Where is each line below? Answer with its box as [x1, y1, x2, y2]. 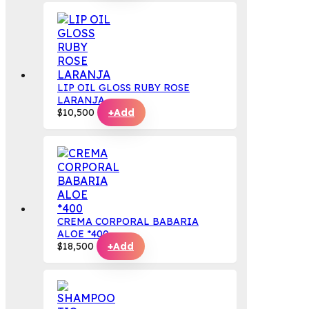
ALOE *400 [57, 228, 109, 241]
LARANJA [57, 94, 105, 107]
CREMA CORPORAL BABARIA [57, 215, 199, 228]
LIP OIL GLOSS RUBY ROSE [57, 81, 190, 94]
